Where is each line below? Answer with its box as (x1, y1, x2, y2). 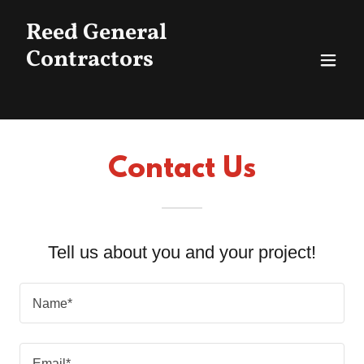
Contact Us (108, 154, 256, 186)
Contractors (26, 44, 154, 76)
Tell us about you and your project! (48, 242, 316, 262)
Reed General (26, 17, 167, 49)
